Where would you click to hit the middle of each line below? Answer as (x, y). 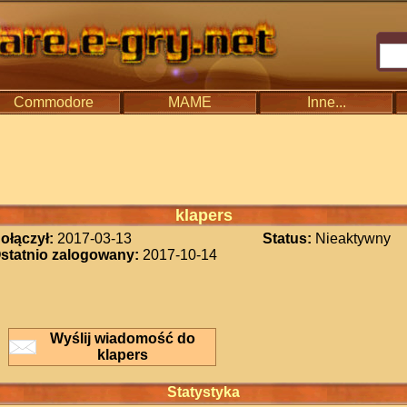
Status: (287, 238)
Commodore (54, 102)
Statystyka (203, 392)
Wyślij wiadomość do (123, 338)
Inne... (326, 102)
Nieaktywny (351, 238)
